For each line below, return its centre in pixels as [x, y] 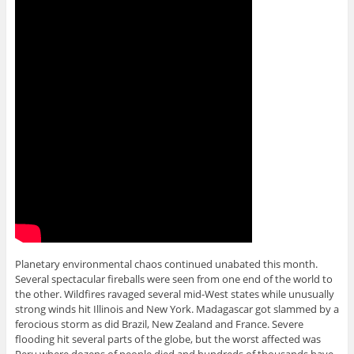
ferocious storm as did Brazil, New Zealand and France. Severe [159, 324]
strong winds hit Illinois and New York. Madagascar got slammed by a [177, 309]
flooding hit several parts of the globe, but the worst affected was [168, 339]
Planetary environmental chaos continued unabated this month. [166, 264]
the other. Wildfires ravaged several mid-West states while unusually [174, 294]
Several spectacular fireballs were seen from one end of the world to [173, 279]
